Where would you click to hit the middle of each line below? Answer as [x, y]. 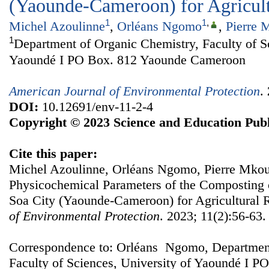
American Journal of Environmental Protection [134, 91]
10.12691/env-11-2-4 [96, 106]
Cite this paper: [53, 153]
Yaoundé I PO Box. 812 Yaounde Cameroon [127, 59]
